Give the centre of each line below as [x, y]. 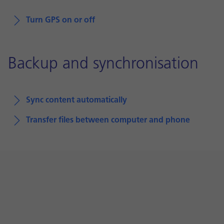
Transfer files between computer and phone [108, 120]
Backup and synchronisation [103, 64]
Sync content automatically [76, 100]
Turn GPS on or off [60, 20]
